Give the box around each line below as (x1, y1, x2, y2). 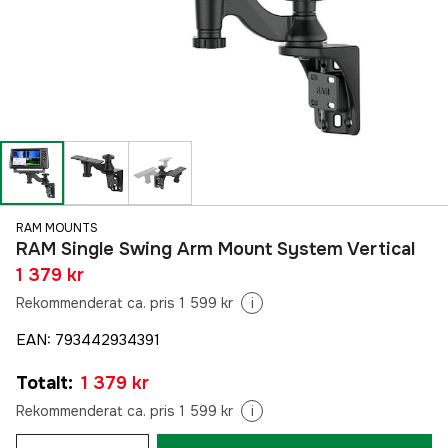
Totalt (16, 372, 68, 395)
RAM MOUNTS (16, 220, 98, 237)
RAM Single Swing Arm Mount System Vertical (16, 238, 415, 261)
